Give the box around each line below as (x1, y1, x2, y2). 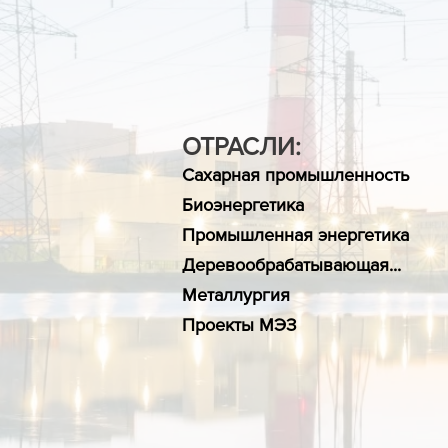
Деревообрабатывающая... (182, 255, 401, 275)
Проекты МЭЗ (182, 315, 297, 335)
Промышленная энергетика (182, 225, 409, 245)
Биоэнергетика (182, 195, 304, 215)
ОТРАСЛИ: (182, 132, 301, 160)
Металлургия (182, 285, 290, 305)
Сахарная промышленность (182, 165, 409, 185)
